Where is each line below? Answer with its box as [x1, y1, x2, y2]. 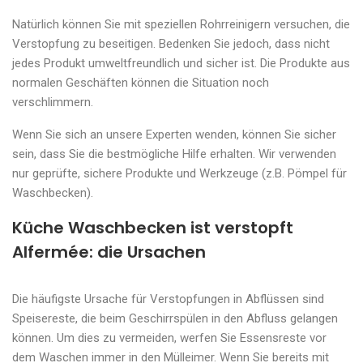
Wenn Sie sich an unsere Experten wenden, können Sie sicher [12, 127, 336, 142]
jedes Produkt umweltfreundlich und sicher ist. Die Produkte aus [12, 56, 350, 70]
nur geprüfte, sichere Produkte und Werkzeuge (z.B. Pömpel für [12, 166, 347, 181]
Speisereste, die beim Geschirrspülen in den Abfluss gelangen [12, 311, 338, 326]
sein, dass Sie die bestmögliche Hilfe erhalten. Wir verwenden [12, 147, 336, 161]
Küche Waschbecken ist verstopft [12, 216, 293, 239]
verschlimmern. [12, 95, 93, 109]
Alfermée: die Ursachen [12, 241, 206, 263]
